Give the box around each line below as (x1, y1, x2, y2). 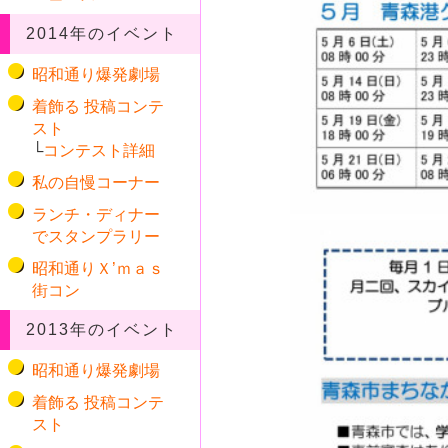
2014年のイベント (26, 25, 178, 42)
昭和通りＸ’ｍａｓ (32, 260, 164, 277)
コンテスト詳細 (43, 142, 155, 159)
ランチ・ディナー (32, 206, 160, 223)
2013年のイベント (26, 321, 178, 338)
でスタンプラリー (32, 228, 160, 245)
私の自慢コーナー (32, 174, 160, 191)
